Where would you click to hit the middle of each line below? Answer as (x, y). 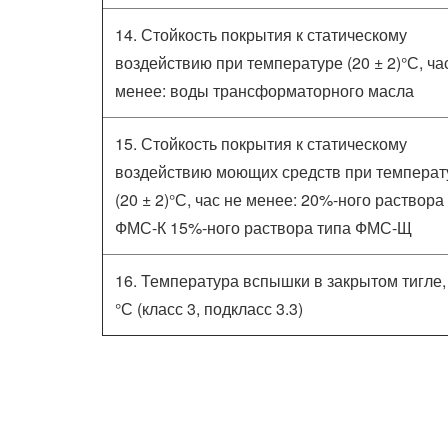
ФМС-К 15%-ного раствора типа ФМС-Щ (263, 227)
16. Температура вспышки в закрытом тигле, (280, 280)
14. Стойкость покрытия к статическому (261, 34)
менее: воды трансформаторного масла (264, 90)
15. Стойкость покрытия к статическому (261, 143)
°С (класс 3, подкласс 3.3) (209, 308)
